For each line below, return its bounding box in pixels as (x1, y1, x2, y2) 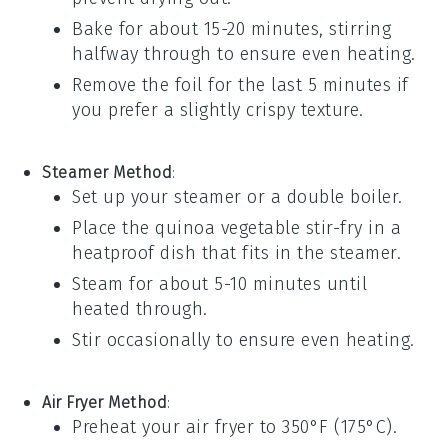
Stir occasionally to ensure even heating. (72, 329, 415, 352)
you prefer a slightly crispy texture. (72, 99, 364, 122)
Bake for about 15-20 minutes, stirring (72, 18, 392, 41)
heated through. (72, 298, 208, 321)
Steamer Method (42, 163, 173, 183)
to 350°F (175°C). (254, 416, 398, 439)
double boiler (286, 186, 399, 209)
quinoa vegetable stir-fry (155, 217, 363, 240)
